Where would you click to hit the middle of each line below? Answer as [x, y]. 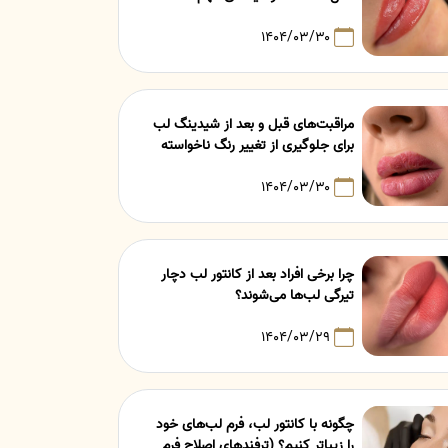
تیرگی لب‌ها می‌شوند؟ [295, 295]
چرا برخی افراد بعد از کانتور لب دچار [258, 274]
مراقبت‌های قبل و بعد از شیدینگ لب [254, 124]
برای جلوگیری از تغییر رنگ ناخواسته [258, 145]
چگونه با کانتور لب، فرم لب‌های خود [255, 424]
